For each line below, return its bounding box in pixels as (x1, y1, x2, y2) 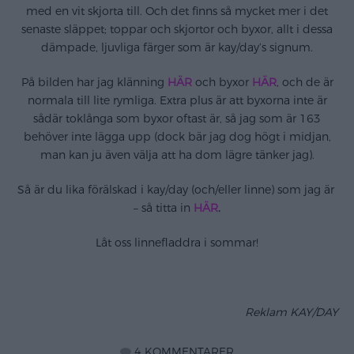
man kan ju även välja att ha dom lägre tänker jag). (40, 147, 314, 163)
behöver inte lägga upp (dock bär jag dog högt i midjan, (23, 129, 331, 145)
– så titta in (134, 201, 190, 217)
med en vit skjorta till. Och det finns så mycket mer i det (26, 3, 328, 19)
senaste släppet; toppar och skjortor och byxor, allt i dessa (21, 21, 333, 37)
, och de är (276, 74, 333, 90)
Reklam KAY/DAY (245, 305, 338, 321)
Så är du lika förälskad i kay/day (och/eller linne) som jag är (17, 183, 337, 198)
